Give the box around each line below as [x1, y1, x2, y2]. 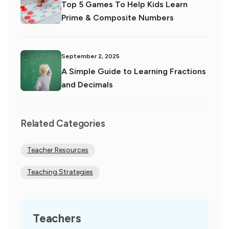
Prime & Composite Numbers [61, 13, 174, 22]
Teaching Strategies [27, 168, 93, 176]
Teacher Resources [27, 146, 88, 154]
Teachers [33, 212, 81, 225]
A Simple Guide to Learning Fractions [61, 66, 206, 76]
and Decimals [61, 80, 113, 89]
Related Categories [20, 118, 105, 129]
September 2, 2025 [61, 53, 120, 60]
